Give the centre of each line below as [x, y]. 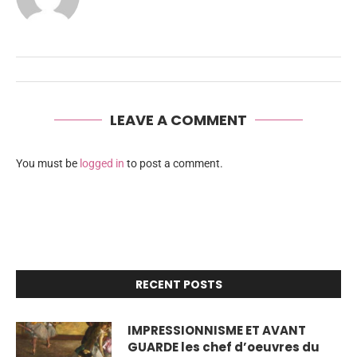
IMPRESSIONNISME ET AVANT [217, 330]
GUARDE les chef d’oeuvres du [224, 347]
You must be [48, 163]
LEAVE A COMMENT [178, 120]
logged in [102, 163]
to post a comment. [174, 163]
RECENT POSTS [178, 284]
